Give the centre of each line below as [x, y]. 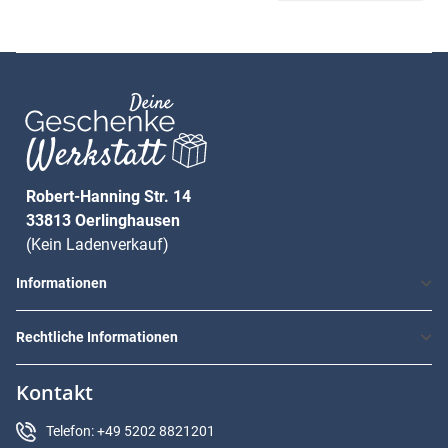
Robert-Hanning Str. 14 [108, 197]
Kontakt [54, 393]
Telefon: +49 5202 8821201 [130, 431]
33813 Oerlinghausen [103, 221]
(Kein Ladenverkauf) [97, 245]
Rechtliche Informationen [97, 337]
